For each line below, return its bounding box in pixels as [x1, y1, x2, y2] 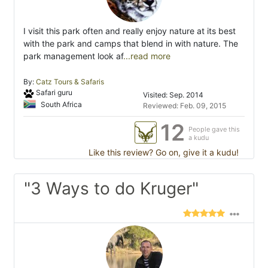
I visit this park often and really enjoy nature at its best [23, 26, 236, 36]
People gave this [188, 125, 240, 134]
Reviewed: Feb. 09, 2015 [143, 101, 226, 111]
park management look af [23, 51, 123, 62]
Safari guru [35, 88, 72, 98]
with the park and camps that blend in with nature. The [23, 38, 238, 49]
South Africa [39, 99, 82, 109]
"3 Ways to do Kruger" [24, 178, 199, 199]
